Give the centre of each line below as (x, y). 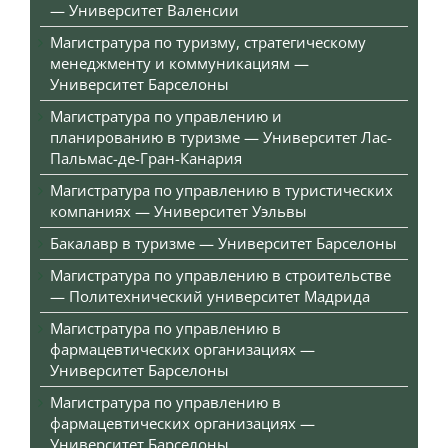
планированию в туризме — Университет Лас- (221, 137)
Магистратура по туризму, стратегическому (208, 42)
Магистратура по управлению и (166, 116)
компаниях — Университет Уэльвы (178, 211)
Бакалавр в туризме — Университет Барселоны (223, 243)
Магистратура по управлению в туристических (221, 190)
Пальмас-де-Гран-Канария (146, 158)
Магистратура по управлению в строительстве (220, 275)
